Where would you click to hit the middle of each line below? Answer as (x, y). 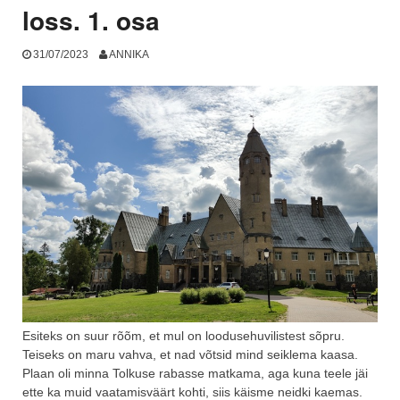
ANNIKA (129, 54)
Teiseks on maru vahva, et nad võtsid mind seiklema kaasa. (190, 354)
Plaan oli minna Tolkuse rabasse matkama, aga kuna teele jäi (195, 373)
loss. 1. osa (91, 21)
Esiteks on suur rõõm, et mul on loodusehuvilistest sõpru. (183, 335)
